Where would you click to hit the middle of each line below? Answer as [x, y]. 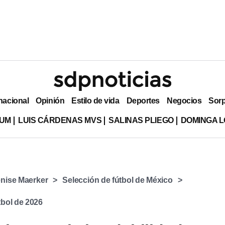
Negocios [184, 100]
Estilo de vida [95, 100]
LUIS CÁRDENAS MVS [60, 120]
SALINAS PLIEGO [141, 120]
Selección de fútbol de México [118, 180]
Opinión [50, 100]
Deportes [143, 100]
